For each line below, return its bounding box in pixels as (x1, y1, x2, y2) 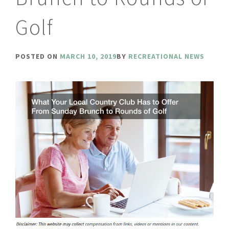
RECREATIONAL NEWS (128, 52, 204, 61)
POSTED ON (15, 52, 60, 61)
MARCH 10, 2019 (60, 52, 117, 61)
